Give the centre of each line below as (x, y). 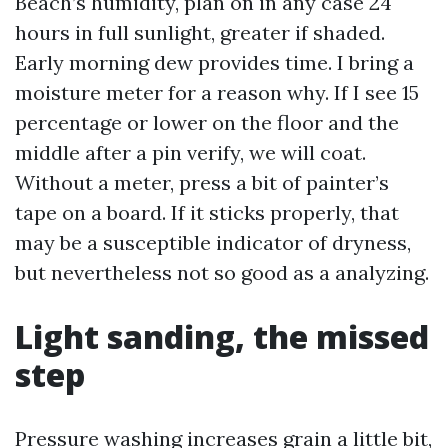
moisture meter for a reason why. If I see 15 (217, 92)
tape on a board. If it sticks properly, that (207, 212)
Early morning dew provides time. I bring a (214, 62)
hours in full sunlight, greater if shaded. (200, 32)
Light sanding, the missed (222, 336)
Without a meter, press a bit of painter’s (202, 182)
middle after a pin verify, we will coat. (190, 152)
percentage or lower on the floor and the (207, 122)
